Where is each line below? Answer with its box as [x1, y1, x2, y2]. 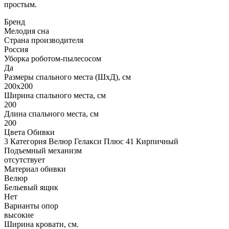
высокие [4, 210, 34, 219]
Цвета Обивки [4, 127, 55, 136]
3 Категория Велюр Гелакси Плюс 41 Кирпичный [4, 136, 178, 146]
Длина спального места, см [4, 109, 99, 118]
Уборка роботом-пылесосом [4, 54, 101, 63]
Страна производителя [4, 35, 83, 44]
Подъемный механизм [4, 146, 82, 155]
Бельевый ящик [4, 182, 58, 192]
